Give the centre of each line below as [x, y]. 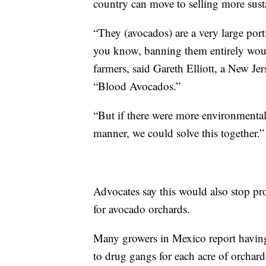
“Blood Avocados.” [137, 86]
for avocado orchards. [142, 209]
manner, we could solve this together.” [179, 133]
